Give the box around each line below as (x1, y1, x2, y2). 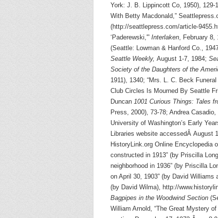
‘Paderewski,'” (110, 34, 151, 41)
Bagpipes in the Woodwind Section (110, 194, 208, 201)
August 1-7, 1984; (157, 55, 209, 62)
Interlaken (151, 34, 179, 41)
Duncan (110, 98, 134, 105)
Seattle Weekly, (110, 55, 157, 62)
